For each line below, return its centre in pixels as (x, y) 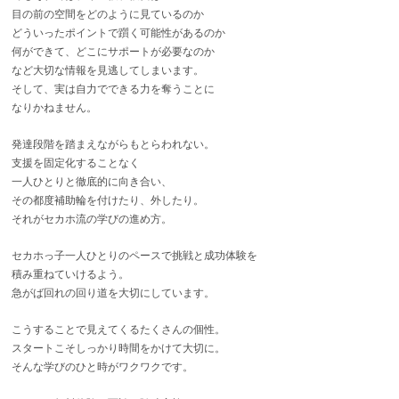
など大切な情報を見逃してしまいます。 (107, 71)
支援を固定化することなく (75, 163)
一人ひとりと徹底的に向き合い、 (91, 182)
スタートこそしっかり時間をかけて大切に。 (118, 349)
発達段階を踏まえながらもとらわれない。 (113, 145)
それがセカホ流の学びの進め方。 (91, 220)
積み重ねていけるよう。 (70, 275)
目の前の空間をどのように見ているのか (107, 15)
